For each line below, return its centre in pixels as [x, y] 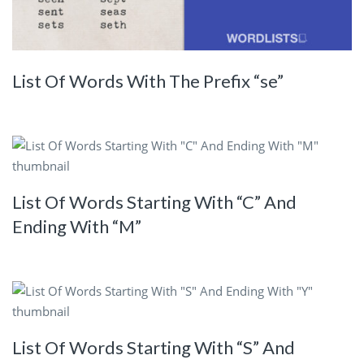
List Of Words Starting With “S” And [154, 347]
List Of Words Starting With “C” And [154, 202]
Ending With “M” [77, 226]
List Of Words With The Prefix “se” [148, 81]
